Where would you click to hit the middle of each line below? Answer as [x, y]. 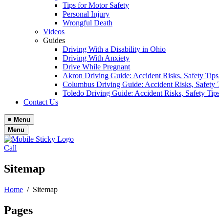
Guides [54, 40]
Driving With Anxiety [96, 58]
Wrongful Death [88, 23]
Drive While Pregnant [96, 67]
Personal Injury [86, 14]
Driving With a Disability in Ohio [114, 49]
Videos [54, 32]
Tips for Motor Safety [96, 5]
